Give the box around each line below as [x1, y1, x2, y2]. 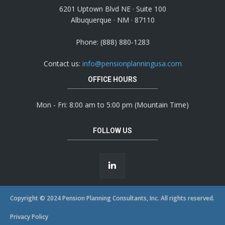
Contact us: [43, 58, 82, 68]
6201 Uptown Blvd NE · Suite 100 [59, 4, 166, 14]
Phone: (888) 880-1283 [75, 37, 150, 47]
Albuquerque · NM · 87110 [70, 15, 155, 25]
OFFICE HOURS [88, 75, 137, 83]
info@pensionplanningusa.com [82, 58, 182, 68]
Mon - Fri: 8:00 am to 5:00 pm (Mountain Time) [36, 99, 189, 109]
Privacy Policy [10, 212, 48, 221]
